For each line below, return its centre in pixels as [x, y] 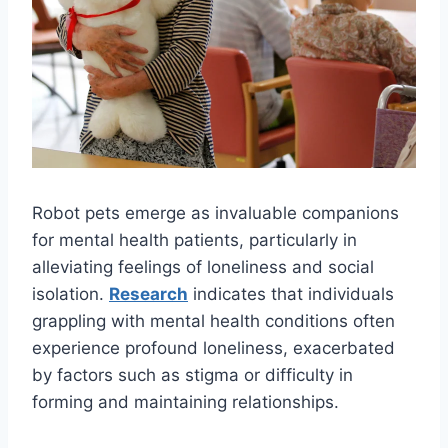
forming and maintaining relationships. [185, 402]
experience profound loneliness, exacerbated [213, 348]
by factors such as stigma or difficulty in [192, 375]
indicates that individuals [291, 294]
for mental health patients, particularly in [194, 240]
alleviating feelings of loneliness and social [203, 267]
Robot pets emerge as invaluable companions [215, 213]
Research [148, 294]
